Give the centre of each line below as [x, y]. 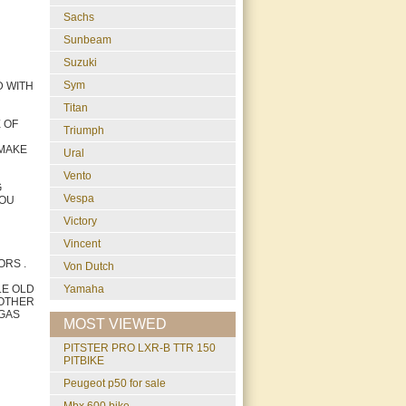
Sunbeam [87, 40]
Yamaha [84, 289]
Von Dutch [89, 266]
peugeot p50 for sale [118, 383]
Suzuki [80, 63]
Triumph [84, 130]
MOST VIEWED [115, 324]
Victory [80, 221]
